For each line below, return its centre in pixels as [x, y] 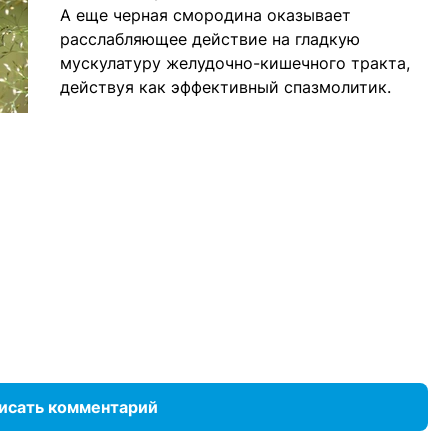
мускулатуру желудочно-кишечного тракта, [235, 63]
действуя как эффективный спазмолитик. [228, 87]
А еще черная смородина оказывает [205, 15]
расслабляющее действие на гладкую [210, 39]
